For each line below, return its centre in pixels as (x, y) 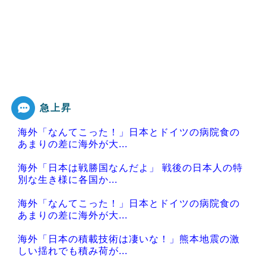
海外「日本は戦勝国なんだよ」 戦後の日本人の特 (130, 167)
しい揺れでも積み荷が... (73, 251)
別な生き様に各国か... (68, 179)
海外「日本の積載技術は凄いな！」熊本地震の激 (129, 239)
